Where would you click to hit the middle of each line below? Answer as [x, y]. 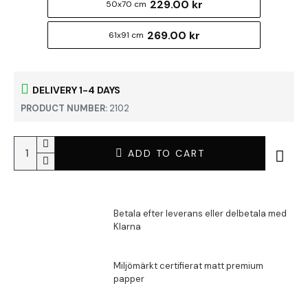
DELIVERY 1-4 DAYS [76, 90]
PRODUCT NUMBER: [64, 108]
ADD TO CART [166, 153]
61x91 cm [126, 35]
